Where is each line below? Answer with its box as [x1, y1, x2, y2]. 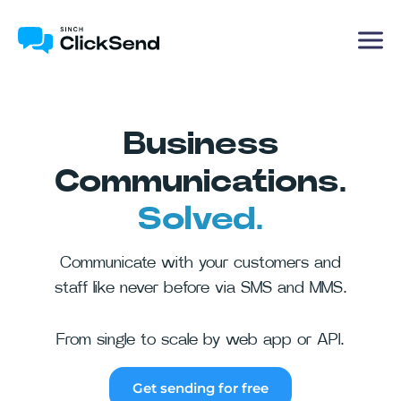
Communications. [54, 166, 347, 198]
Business [123, 128, 278, 160]
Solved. [137, 203, 264, 235]
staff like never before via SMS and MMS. [54, 280, 347, 296]
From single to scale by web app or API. [56, 332, 345, 348]
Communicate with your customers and [60, 255, 341, 271]
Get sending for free [132, 380, 269, 397]
